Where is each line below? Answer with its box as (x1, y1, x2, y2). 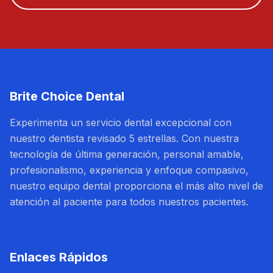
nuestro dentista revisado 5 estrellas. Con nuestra (10, 132, 239, 144)
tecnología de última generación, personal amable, (10, 148, 244, 160)
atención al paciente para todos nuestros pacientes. (10, 196, 249, 208)
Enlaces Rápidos (10, 250, 108, 264)
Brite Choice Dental (10, 89, 124, 104)
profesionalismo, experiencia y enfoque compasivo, (10, 164, 249, 176)
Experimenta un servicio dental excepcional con (10, 116, 232, 129)
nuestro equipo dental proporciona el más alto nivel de (10, 180, 263, 192)
